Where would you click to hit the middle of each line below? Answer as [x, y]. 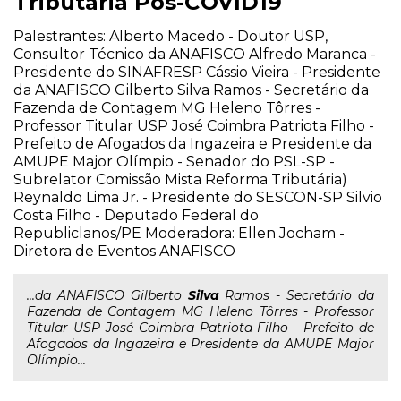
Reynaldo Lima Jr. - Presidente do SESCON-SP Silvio [198, 197]
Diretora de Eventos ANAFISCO [124, 251]
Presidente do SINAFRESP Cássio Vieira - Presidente [197, 72]
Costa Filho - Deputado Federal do [136, 215]
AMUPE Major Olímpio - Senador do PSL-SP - [174, 162]
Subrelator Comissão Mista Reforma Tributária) [180, 179]
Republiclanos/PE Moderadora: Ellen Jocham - [179, 233]
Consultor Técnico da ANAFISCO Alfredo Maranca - [195, 54]
